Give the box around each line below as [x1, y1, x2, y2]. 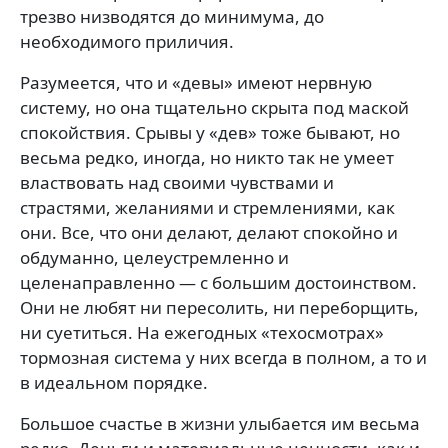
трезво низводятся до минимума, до [20, 4, 324, 28]
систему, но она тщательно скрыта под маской [20, 95, 409, 119]
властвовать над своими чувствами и [20, 170, 334, 194]
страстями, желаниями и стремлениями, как [20, 195, 395, 219]
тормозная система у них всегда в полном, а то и [20, 345, 427, 369]
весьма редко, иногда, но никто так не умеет [20, 145, 394, 169]
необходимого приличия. [20, 29, 234, 53]
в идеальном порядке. [20, 370, 208, 394]
